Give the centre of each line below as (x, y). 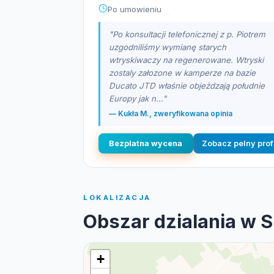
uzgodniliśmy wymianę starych (168, 47)
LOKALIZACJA (117, 198)
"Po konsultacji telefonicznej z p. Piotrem (187, 34)
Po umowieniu (135, 9)
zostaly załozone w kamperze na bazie (182, 73)
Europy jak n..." (138, 98)
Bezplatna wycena (146, 143)
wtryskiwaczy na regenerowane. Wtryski (186, 60)
